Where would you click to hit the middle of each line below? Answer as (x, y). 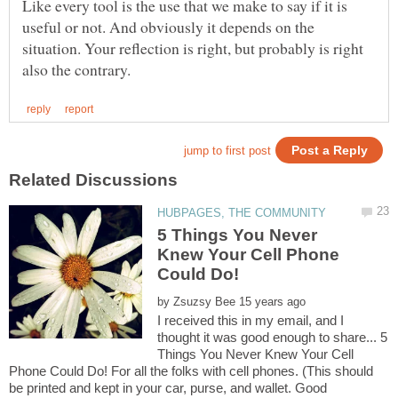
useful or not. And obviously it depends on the (168, 27)
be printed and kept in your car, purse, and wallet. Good (168, 388)
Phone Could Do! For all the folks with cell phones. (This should (191, 371)
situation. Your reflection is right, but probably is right (193, 48)
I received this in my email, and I (251, 321)
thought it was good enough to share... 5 (273, 338)
